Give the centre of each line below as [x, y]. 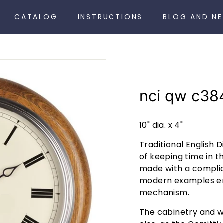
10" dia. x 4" [161, 125]
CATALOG [36, 17]
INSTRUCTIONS [110, 17]
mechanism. [166, 192]
